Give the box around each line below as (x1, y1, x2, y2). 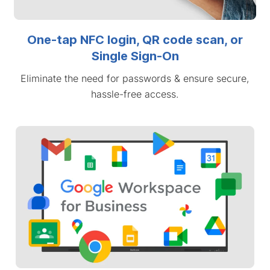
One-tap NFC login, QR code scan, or (27, 33, 243, 48)
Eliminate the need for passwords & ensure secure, (20, 72, 250, 85)
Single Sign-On (91, 49, 179, 64)
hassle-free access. (91, 88, 179, 101)
